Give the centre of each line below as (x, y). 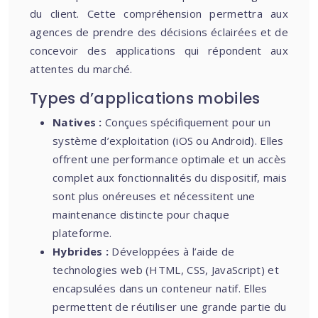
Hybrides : (82, 251)
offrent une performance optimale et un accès (170, 159)
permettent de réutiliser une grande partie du (170, 307)
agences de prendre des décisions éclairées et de (159, 32)
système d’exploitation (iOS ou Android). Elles (168, 141)
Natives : (79, 122)
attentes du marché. (81, 69)
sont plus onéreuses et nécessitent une (154, 196)
